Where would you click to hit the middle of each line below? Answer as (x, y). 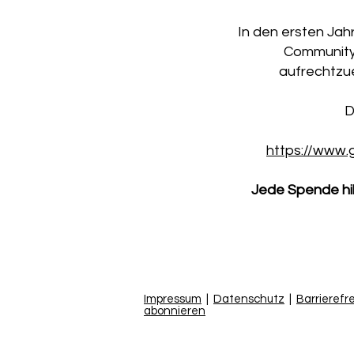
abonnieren (175, 311)
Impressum (173, 299)
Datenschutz (249, 299)
